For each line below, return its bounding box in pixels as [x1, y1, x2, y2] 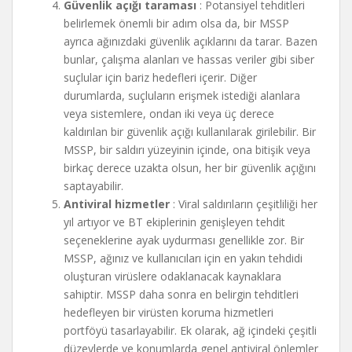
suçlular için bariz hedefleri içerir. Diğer [64, 70, 257, 85]
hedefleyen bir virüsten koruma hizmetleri [64, 305, 273, 320]
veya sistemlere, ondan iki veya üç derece [64, 106, 274, 121]
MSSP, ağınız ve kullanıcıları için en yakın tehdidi [64, 251, 302, 266]
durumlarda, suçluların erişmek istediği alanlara [64, 88, 300, 103]
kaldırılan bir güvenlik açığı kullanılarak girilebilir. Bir [64, 124, 316, 139]
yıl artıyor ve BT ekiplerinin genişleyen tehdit [64, 214, 285, 229]
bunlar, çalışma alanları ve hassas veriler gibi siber [64, 52, 314, 67]
